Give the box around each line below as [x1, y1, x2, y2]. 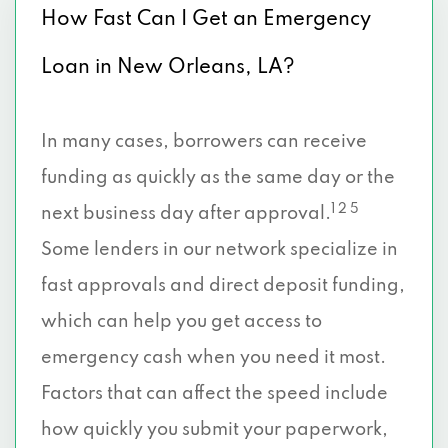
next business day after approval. [41, 205, 331, 223]
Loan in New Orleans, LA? [41, 58, 295, 78]
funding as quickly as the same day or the [41, 169, 395, 187]
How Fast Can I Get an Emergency [41, 10, 371, 30]
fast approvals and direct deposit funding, [41, 277, 405, 295]
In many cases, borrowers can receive [41, 133, 367, 151]
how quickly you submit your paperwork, [41, 421, 388, 439]
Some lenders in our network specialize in [41, 241, 398, 259]
